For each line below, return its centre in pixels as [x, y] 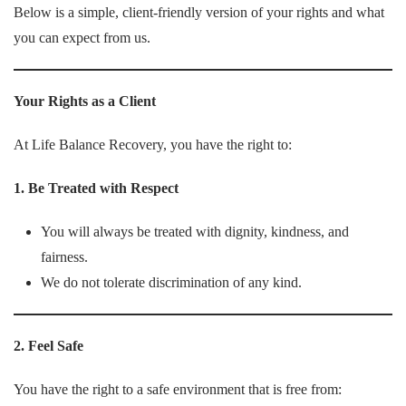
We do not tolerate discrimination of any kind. [171, 282]
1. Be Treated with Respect [96, 188]
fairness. [64, 257]
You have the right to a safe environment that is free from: [178, 389]
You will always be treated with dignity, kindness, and [195, 232]
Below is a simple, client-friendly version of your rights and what [199, 12]
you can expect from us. [82, 38]
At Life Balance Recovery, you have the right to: [153, 145]
